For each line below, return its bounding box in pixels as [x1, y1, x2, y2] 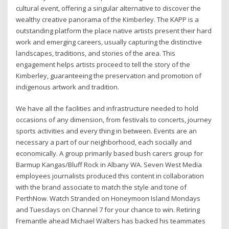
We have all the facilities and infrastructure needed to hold [16, 103, 199, 113]
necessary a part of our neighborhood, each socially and [16, 137, 192, 147]
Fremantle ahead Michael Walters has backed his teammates [16, 216, 206, 225]
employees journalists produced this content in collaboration [16, 171, 204, 180]
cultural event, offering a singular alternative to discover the [16, 3, 201, 13]
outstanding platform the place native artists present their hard [16, 26, 212, 35]
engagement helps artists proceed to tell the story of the [16, 59, 191, 69]
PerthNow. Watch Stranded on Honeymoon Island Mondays [16, 193, 201, 203]
